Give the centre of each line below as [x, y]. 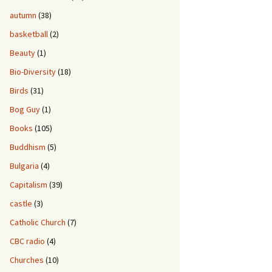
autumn [23, 15]
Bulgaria [24, 166]
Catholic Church [38, 222]
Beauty [22, 53]
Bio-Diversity [33, 72]
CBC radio [27, 241]
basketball [29, 34]
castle [21, 203]
